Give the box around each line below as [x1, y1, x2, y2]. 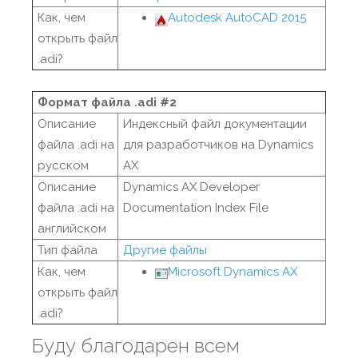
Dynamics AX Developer [123, 180, 260, 194]
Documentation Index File [123, 201, 268, 215]
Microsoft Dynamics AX [168, 265, 297, 279]
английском [38, 221, 106, 236]
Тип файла [38, 243, 97, 257]
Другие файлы [123, 243, 207, 257]
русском [38, 158, 89, 173]
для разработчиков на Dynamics [123, 137, 313, 152]
